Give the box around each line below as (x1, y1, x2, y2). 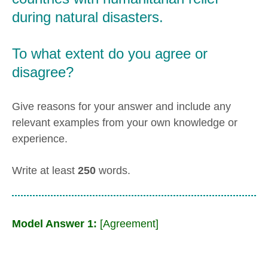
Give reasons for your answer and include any (12, 100, 231, 112)
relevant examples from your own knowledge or (12, 116, 237, 129)
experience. (12, 132, 68, 145)
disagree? (12, 63, 74, 80)
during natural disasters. (12, 9, 163, 26)
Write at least (12, 165, 78, 177)
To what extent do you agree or (12, 45, 208, 62)
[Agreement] (100, 218, 159, 230)
